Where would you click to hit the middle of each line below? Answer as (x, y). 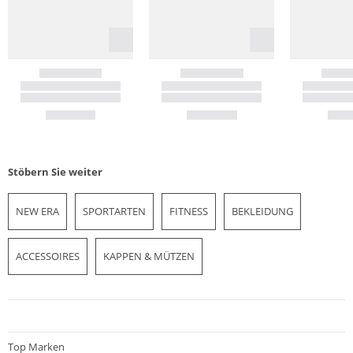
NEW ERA (37, 211)
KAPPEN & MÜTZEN (149, 256)
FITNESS (189, 211)
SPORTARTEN (114, 211)
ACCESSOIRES (48, 256)
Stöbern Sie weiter (55, 171)
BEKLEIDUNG (262, 211)
